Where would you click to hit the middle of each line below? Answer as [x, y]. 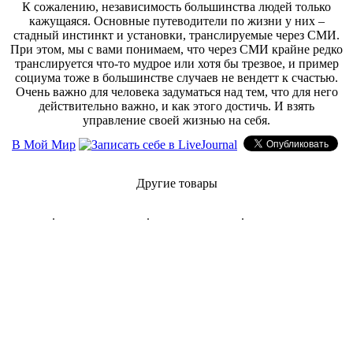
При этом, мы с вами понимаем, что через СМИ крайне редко [176, 50]
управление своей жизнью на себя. [176, 121]
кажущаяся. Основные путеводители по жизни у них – [176, 21]
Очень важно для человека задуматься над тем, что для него [176, 92]
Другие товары [176, 184]
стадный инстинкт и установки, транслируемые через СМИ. [176, 35]
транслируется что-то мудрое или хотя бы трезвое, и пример [176, 64]
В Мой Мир [44, 145]
